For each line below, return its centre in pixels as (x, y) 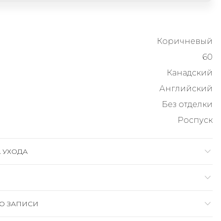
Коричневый (185, 41)
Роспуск (195, 120)
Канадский (190, 73)
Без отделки (187, 104)
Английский (186, 89)
